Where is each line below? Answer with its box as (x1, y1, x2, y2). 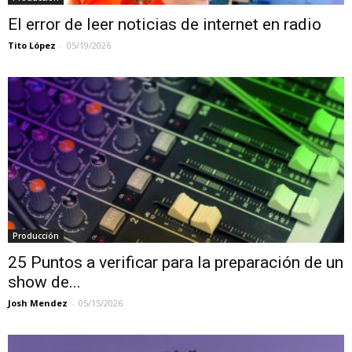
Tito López (8, 38, 56, 51)
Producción (13, 230, 59, 242)
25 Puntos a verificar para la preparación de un (8, 253, 343, 273)
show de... (8, 273, 81, 292)
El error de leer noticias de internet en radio (8, 14, 321, 34)
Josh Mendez (8, 297, 68, 310)
